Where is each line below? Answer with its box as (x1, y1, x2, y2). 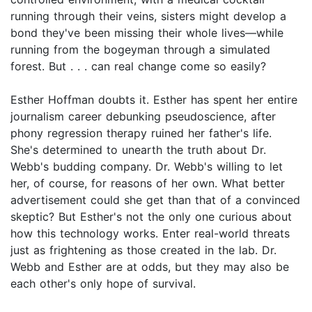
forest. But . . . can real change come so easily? (10, 59, 266, 74)
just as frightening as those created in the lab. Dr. (10, 243, 276, 258)
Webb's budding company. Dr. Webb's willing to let (10, 159, 283, 174)
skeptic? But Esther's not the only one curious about (10, 210, 292, 224)
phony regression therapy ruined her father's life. (10, 126, 272, 141)
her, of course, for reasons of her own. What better (10, 176, 285, 191)
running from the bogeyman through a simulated (10, 42, 270, 57)
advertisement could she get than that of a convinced (10, 193, 300, 208)
